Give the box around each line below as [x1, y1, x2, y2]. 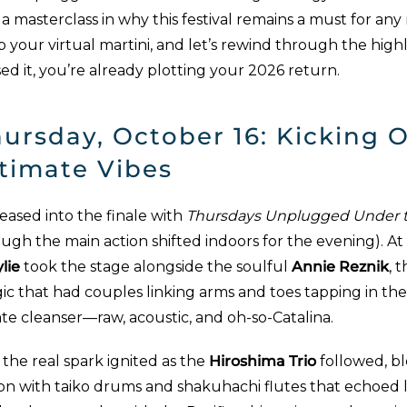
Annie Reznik [292, 258, 389, 275]
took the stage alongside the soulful [20, 258, 292, 275]
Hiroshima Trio [209, 352, 316, 370]
